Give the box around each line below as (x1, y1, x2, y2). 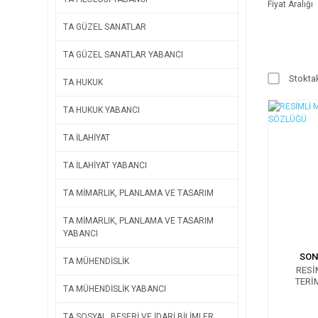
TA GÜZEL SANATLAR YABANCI (63, 50, 183, 60)
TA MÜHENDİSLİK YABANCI (63, 284, 166, 294)
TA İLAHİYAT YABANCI (63, 160, 147, 170)
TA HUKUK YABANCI (63, 105, 140, 115)
